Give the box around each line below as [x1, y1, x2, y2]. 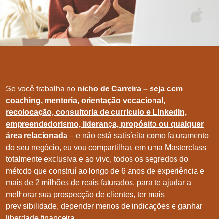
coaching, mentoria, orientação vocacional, [6, 96, 165, 105]
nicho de [77, 85, 111, 93]
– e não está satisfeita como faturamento [67, 131, 209, 140]
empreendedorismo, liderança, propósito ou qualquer [6, 120, 204, 129]
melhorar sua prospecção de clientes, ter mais [6, 190, 165, 199]
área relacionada [6, 131, 67, 140]
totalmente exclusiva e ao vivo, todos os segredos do [6, 155, 188, 164]
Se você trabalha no [6, 85, 77, 93]
